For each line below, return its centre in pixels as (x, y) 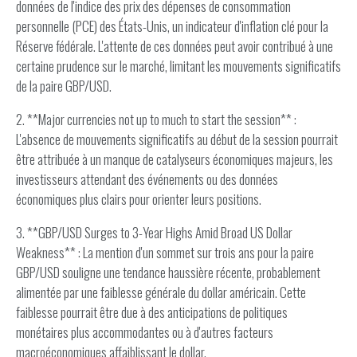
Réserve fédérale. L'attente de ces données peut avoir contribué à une (175, 46)
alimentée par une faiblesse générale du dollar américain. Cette (161, 292)
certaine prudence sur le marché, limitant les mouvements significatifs (178, 66)
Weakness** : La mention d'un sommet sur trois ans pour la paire (165, 252)
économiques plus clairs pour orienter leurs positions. (139, 199)
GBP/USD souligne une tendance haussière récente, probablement (168, 272)
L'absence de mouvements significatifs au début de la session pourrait (177, 139)
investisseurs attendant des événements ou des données (147, 179)
